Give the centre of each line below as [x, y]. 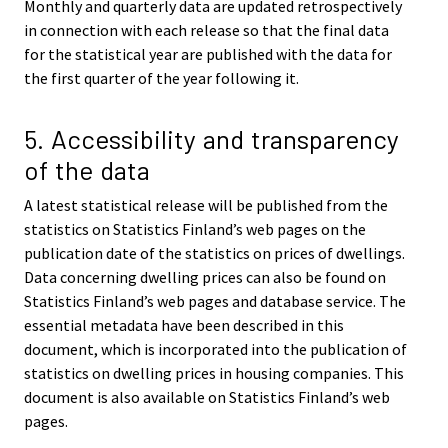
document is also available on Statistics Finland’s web [207, 397]
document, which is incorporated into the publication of [215, 349]
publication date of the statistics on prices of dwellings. [214, 253]
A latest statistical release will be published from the [206, 205]
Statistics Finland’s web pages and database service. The [215, 301]
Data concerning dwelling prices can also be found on [205, 277]
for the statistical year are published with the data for [208, 53]
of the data [87, 170]
